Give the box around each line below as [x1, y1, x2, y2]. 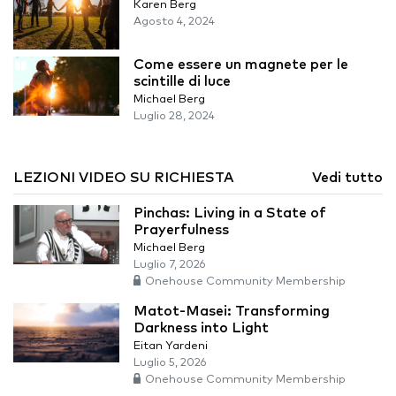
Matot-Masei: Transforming [133, 303, 330, 318]
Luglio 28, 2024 [133, 110, 215, 122]
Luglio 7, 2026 [133, 258, 206, 270]
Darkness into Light [133, 320, 269, 335]
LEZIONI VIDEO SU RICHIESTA [13, 170, 234, 185]
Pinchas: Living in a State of [133, 205, 326, 220]
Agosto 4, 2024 [133, 15, 215, 27]
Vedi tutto [312, 170, 383, 185]
